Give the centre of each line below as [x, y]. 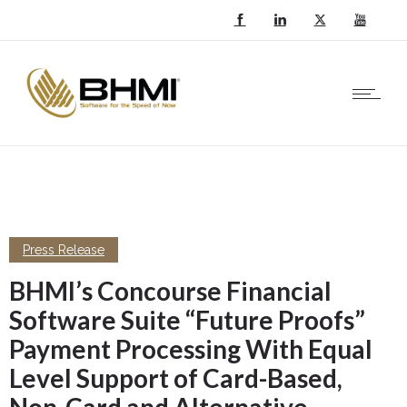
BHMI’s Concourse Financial [170, 291]
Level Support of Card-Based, [176, 378]
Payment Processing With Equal [191, 349]
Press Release [64, 250]
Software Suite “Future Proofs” [187, 320]
